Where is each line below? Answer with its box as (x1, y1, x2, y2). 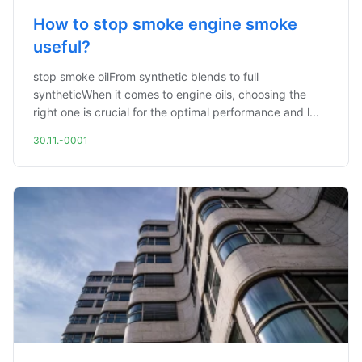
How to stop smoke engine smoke (33, 15, 297, 34)
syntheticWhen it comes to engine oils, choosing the (33, 87, 306, 101)
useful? (33, 37, 90, 57)
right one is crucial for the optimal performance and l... (33, 105, 319, 119)
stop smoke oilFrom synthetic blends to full (33, 69, 259, 83)
